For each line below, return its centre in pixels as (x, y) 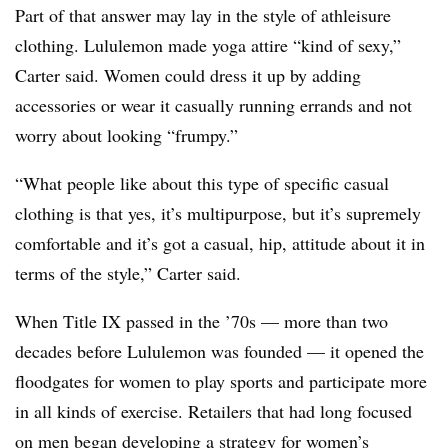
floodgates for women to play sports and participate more (221, 381)
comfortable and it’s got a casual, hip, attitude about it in (220, 243)
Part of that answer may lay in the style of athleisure (203, 15)
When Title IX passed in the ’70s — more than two (201, 321)
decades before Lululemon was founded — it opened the (219, 351)
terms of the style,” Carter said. (131, 273)
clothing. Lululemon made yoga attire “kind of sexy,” (208, 45)
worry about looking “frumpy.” (126, 135)
